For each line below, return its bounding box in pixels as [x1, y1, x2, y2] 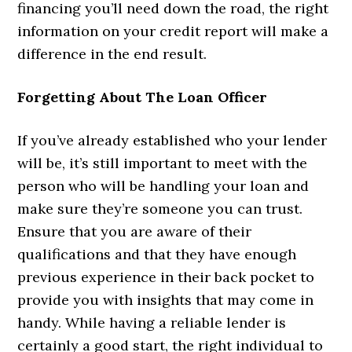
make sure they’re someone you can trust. [17, 199, 303, 218]
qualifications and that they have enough [17, 244, 297, 263]
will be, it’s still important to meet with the [17, 153, 308, 172]
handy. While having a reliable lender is [17, 313, 287, 332]
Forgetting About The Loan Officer [17, 87, 268, 106]
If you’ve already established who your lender [17, 130, 328, 149]
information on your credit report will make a [17, 21, 329, 40]
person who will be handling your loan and [17, 176, 310, 195]
